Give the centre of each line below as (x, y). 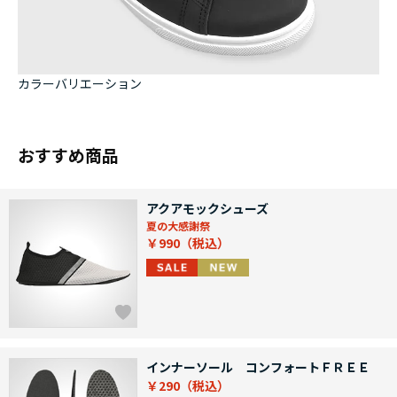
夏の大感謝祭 (178, 226)
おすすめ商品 (68, 155)
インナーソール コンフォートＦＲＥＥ (258, 367)
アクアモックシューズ (207, 209)
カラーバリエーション (80, 84)
